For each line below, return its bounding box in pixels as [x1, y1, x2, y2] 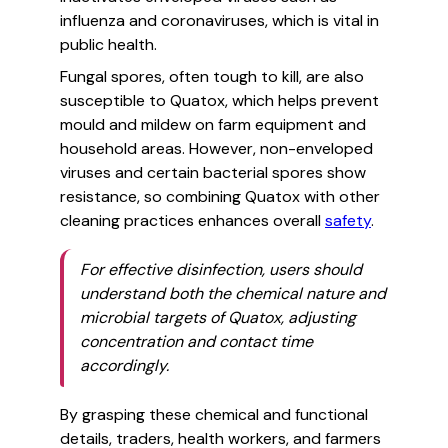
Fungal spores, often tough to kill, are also [60, 66, 364, 87]
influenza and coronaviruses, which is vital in [60, 10, 379, 31]
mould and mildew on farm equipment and [60, 114, 366, 135]
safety [325, 210, 371, 231]
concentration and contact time [80, 331, 313, 352]
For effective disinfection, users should [80, 259, 362, 280]
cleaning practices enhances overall [60, 210, 325, 231]
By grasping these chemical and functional [60, 404, 368, 425]
